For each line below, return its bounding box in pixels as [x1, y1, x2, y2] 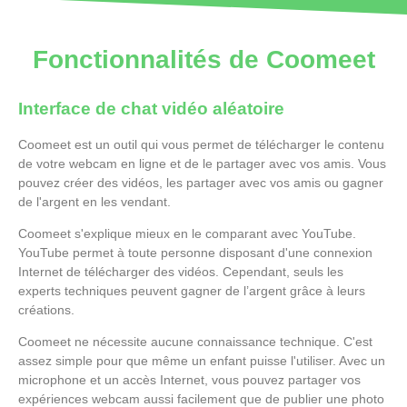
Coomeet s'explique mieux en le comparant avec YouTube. [18, 225, 356, 241]
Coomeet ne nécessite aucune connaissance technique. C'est [18, 334, 372, 350]
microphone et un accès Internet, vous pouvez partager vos [18, 372, 361, 388]
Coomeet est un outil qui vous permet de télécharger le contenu [18, 136, 384, 152]
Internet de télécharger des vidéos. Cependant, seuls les [18, 263, 343, 279]
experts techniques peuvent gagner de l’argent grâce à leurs [18, 283, 365, 298]
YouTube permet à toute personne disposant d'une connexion [18, 244, 372, 260]
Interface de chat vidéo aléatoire [18, 98, 284, 118]
